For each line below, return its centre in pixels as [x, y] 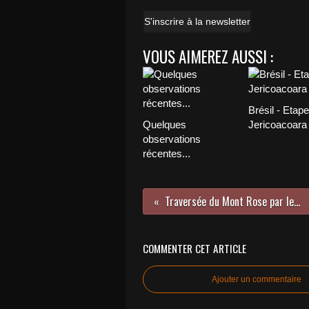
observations [172, 139]
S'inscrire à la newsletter [197, 21]
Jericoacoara [277, 124]
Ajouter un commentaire [257, 279]
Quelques [165, 124]
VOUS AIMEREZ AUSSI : [208, 57]
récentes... [167, 153]
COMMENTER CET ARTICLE [195, 248]
